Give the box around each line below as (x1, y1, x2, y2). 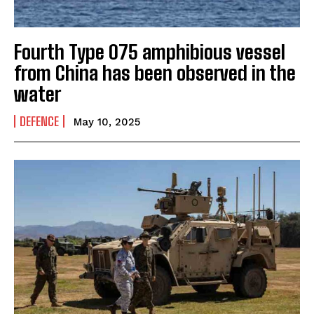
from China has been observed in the (14, 60, 296, 85)
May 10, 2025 (74, 115, 140, 128)
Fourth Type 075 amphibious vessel (14, 39, 285, 64)
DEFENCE (20, 113, 59, 129)
